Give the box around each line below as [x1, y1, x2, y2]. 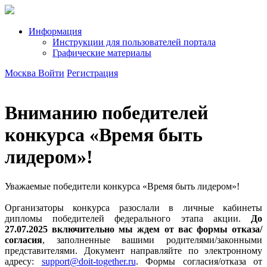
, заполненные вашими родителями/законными [42, 234, 262, 245]
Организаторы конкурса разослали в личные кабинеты [5, 202, 262, 213]
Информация [29, 26, 82, 36]
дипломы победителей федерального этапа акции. [5, 213, 251, 223]
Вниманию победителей [5, 102, 208, 124]
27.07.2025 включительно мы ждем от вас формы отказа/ [5, 223, 262, 234]
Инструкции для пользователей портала [52, 37, 216, 47]
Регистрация [67, 68, 118, 78]
